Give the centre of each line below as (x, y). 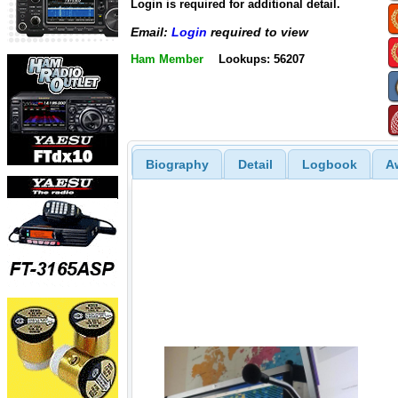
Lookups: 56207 (261, 59)
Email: (151, 32)
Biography (177, 164)
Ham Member (167, 59)
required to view (258, 32)
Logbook (329, 164)
